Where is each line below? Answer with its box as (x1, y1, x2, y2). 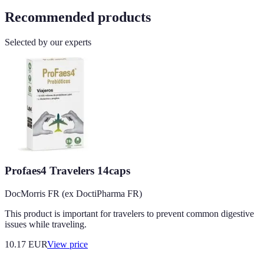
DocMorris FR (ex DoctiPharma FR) (5, 189, 142, 199)
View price (47, 239, 88, 250)
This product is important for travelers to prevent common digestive (5, 209, 254, 219)
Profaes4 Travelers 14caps (5, 164, 130, 177)
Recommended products (5, 9, 151, 25)
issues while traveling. (5, 219, 87, 230)
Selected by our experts (5, 37, 91, 47)
